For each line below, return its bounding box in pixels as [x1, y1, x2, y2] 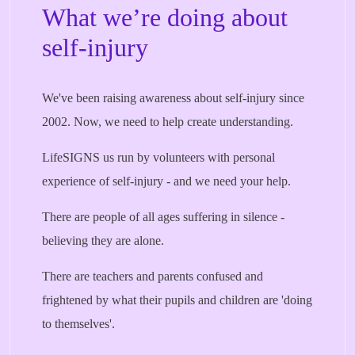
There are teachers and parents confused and [42, 269, 263, 283]
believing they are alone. [42, 234, 164, 247]
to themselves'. [42, 317, 115, 330]
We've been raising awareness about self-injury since [42, 91, 304, 105]
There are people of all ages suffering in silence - [42, 210, 284, 223]
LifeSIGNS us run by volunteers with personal [42, 151, 275, 164]
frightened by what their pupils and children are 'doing [42, 293, 312, 307]
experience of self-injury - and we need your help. [42, 174, 291, 188]
